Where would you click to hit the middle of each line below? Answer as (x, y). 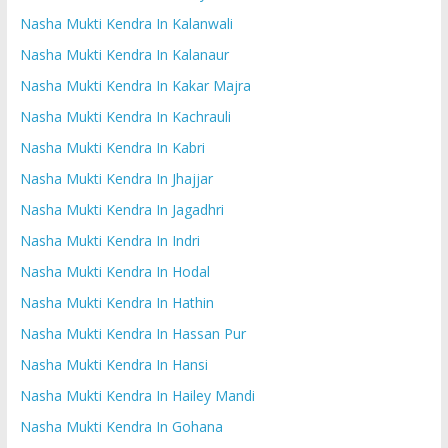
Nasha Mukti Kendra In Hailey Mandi (137, 395)
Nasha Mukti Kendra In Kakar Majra (135, 85)
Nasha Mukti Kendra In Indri (109, 240)
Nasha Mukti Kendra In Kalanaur (124, 54)
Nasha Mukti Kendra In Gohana (121, 426)
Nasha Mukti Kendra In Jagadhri (121, 209)
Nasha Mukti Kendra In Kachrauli (125, 116)
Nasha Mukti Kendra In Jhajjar (116, 178)
